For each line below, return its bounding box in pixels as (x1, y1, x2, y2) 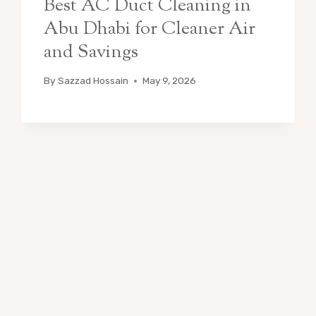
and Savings (44, 39, 139, 66)
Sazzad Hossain (57, 75, 128, 87)
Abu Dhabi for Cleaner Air (44, 16, 256, 42)
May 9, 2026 (142, 75, 196, 87)
